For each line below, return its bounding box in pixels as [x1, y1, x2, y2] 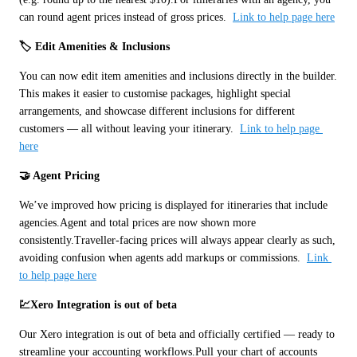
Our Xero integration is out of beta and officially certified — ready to [19, 328, 335, 340]
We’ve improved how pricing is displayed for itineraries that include [19, 198, 328, 211]
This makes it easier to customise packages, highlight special [19, 87, 291, 100]
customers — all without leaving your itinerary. [19, 122, 240, 135]
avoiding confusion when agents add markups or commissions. [19, 251, 307, 264]
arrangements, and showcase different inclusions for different [19, 104, 295, 117]
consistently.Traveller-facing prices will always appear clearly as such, [19, 233, 335, 246]
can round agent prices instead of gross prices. [19, 10, 233, 23]
